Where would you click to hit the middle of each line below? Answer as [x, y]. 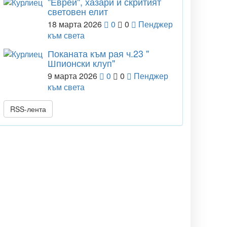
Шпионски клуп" [81, 63]
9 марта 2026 [72, 76]
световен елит [78, 11]
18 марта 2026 [75, 24]
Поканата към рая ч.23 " [98, 53]
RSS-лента [28, 109]
